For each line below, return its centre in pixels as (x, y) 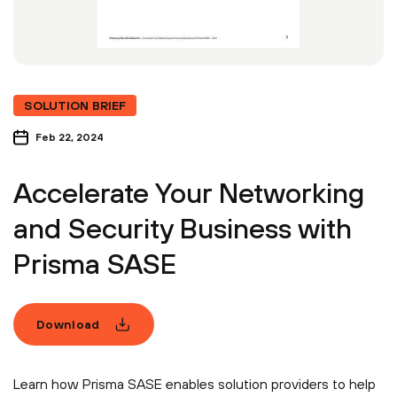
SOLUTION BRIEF (75, 106)
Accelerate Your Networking (189, 193)
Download (68, 324)
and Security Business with (183, 229)
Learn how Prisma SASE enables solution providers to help (195, 384)
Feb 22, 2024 (70, 138)
